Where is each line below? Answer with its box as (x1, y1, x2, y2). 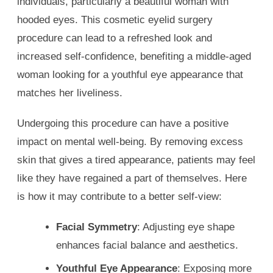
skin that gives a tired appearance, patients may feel (17, 154, 255, 166)
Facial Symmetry (56, 221, 137, 233)
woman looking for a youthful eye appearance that (17, 68, 243, 80)
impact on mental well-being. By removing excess (17, 135, 243, 147)
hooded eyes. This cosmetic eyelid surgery (17, 13, 213, 26)
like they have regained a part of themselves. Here (17, 172, 247, 184)
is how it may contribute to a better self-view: (17, 190, 222, 202)
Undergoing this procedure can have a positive (17, 117, 229, 129)
